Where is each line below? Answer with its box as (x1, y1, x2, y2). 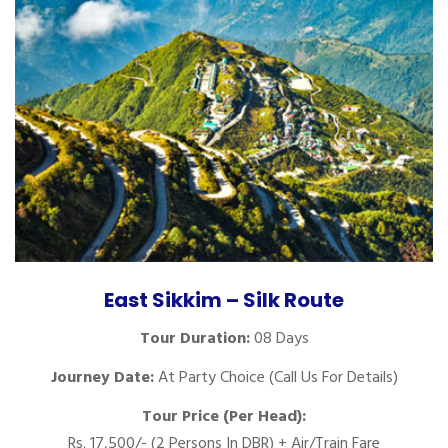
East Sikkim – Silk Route (104, 286, 344, 315)
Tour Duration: (139, 325, 250, 352)
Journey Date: (50, 364, 154, 391)
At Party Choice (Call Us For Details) (153, 364, 398, 391)
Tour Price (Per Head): (142, 403, 306, 430)
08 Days (249, 325, 309, 352)
